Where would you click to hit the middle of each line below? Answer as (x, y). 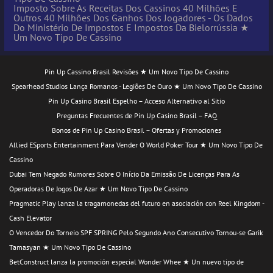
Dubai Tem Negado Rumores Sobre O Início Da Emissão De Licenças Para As (124, 174)
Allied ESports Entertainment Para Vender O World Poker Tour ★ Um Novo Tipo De (136, 144)
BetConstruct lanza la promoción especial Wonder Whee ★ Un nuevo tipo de (126, 261)
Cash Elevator (30, 218)
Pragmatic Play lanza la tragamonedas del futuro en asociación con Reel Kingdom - (136, 203)
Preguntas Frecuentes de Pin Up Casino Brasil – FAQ (136, 115)
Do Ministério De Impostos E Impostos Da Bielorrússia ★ (131, 27)
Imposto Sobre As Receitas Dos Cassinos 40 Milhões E (126, 8)
